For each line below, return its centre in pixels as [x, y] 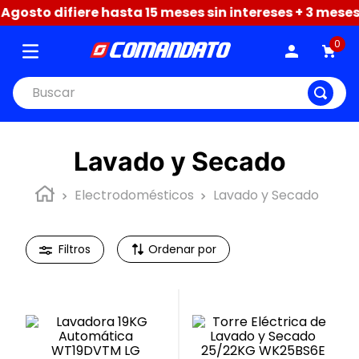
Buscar [34, 83]
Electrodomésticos [134, 196]
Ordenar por [182, 249]
